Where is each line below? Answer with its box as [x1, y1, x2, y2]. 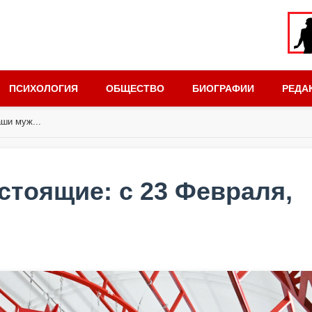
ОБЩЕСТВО [106, 83, 164, 94]
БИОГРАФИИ [192, 83, 254, 94]
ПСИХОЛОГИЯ [9, 83, 78, 94]
